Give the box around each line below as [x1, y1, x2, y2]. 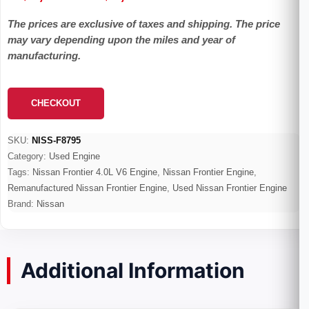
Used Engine [49, 152, 100, 161]
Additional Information [21, 258, 245, 283]
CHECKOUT [31, 98, 81, 108]
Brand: [8, 199, 37, 209]
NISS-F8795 [32, 136, 81, 146]
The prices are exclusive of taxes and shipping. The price [8, 19, 280, 30]
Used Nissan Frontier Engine [172, 183, 287, 193]
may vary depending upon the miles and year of [8, 34, 235, 46]
